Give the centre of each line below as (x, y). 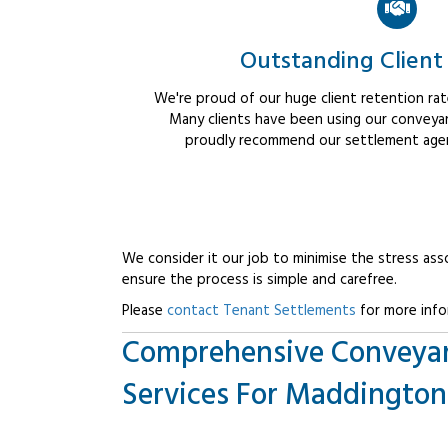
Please (144, 311)
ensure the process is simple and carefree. (259, 280)
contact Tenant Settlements (261, 311)
